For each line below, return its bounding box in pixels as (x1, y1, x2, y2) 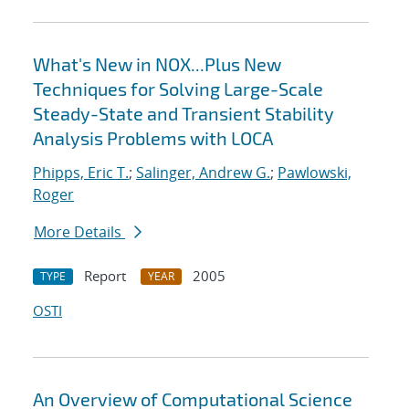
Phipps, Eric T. (33, 163, 129, 184)
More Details (34, 222, 125, 243)
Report (84, 267, 126, 286)
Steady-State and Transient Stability (33, 102, 334, 125)
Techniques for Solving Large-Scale (33, 78, 323, 100)
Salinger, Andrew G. (136, 163, 270, 184)
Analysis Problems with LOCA (33, 127, 273, 150)
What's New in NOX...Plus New (33, 53, 281, 76)
